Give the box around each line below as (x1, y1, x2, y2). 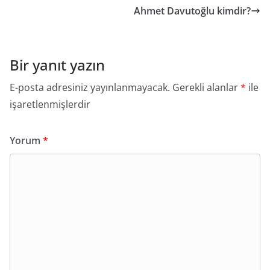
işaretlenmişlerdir (10, 98, 90, 111)
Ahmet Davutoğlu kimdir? (134, 4, 251, 17)
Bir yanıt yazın (10, 55, 105, 75)
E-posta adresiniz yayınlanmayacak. (10, 81, 170, 94)
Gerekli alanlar (172, 81, 240, 94)
